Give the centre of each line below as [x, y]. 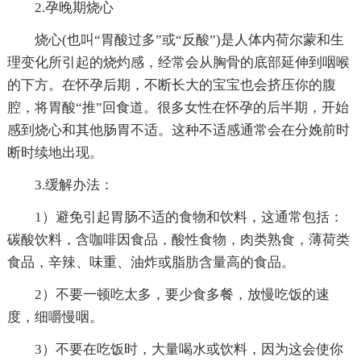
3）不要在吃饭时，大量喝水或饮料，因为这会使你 [189, 349]
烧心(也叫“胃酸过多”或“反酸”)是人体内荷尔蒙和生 [189, 39]
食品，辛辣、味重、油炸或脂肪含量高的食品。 [151, 262]
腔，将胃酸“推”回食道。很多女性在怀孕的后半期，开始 [178, 107]
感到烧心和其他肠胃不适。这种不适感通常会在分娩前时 [178, 130]
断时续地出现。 [55, 152]
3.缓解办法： [74, 185]
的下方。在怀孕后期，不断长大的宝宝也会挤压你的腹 [171, 85]
